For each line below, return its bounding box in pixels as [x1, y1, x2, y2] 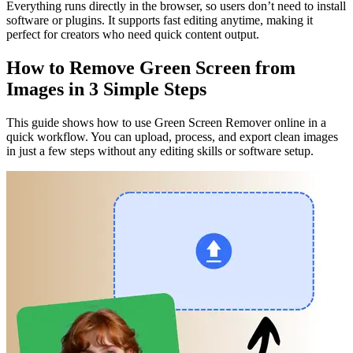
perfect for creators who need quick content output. [6, 28, 259, 42]
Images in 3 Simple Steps [6, 79, 206, 100]
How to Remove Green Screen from [6, 58, 295, 79]
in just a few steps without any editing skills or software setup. [6, 144, 314, 158]
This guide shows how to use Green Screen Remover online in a [6, 116, 326, 130]
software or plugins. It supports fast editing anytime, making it [6, 13, 313, 28]
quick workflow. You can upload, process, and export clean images [6, 130, 338, 144]
